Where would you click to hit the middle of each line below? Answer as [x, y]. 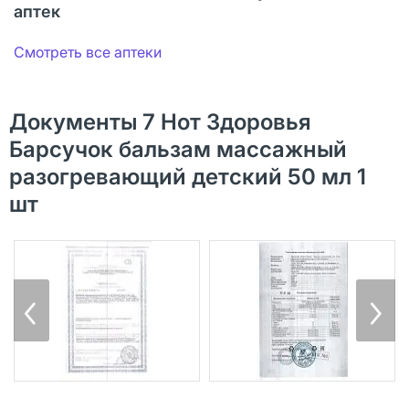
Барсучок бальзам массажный [178, 149]
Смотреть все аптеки [88, 52]
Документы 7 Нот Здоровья [160, 121]
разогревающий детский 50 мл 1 [188, 176]
